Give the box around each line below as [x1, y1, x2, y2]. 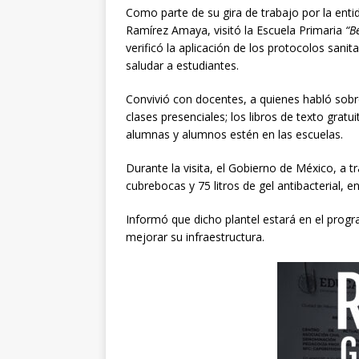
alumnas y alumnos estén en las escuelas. [126, 127, 343, 143]
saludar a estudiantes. [126, 58, 239, 74]
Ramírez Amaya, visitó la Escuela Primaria [126, 22, 345, 38]
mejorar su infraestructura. [126, 229, 264, 245]
